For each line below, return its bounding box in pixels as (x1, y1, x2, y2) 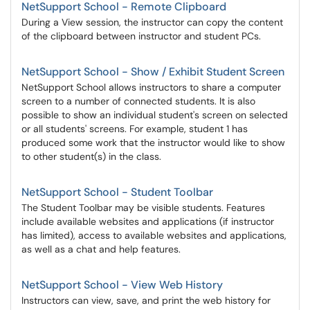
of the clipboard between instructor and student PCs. (21, 30, 261, 42)
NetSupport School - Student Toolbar (21, 185, 213, 199)
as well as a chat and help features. (21, 243, 181, 255)
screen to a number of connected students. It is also (21, 95, 255, 107)
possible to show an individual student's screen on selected (21, 109, 288, 121)
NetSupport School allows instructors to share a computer (21, 81, 281, 93)
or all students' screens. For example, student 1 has (21, 122, 248, 135)
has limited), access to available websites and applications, (21, 229, 286, 241)
